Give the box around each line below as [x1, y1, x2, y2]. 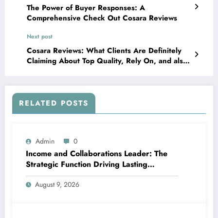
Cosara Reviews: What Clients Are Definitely [27, 45, 182, 56]
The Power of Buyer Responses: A [27, 2, 145, 13]
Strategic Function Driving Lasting [26, 158, 147, 170]
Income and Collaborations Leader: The [26, 147, 167, 159]
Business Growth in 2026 [26, 169, 118, 181]
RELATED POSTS [19, 97, 89, 109]
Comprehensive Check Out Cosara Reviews [27, 12, 177, 23]
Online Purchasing [27, 65, 90, 76]
